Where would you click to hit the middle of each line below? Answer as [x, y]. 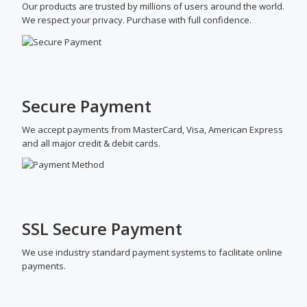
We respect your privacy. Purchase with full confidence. [137, 20]
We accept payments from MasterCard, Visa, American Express [152, 129]
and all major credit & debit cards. [91, 143]
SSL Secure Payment [102, 229]
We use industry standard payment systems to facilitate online [152, 253]
